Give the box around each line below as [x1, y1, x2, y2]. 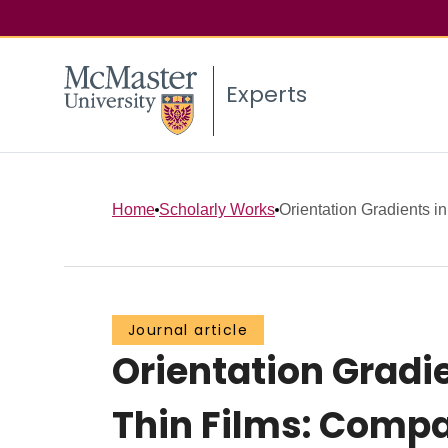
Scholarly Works [159, 200, 275, 218]
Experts [226, 79, 307, 111]
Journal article [128, 320, 248, 341]
